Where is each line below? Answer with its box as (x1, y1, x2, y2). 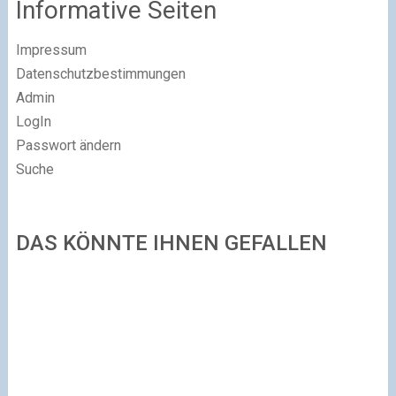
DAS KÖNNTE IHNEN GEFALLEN (15, 231, 327, 256)
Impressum (15, 42, 87, 59)
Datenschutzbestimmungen (15, 65, 186, 83)
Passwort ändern (15, 137, 121, 155)
